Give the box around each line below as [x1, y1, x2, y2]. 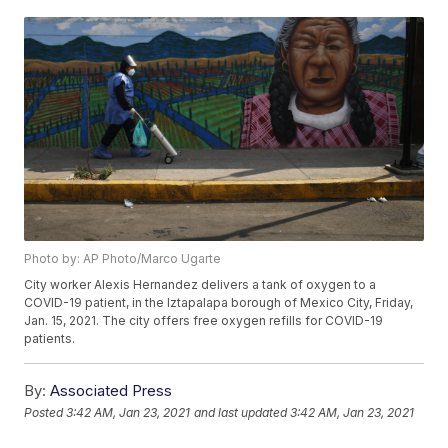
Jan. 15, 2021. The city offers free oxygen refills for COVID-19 [24, 313, 384, 329]
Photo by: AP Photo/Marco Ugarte [24, 251, 222, 267]
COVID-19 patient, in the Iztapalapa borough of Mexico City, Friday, [24, 295, 414, 311]
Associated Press [50, 381, 173, 401]
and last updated [194, 404, 288, 420]
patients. [24, 331, 76, 347]
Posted [24, 404, 67, 420]
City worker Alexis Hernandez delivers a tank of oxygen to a [24, 277, 377, 293]
